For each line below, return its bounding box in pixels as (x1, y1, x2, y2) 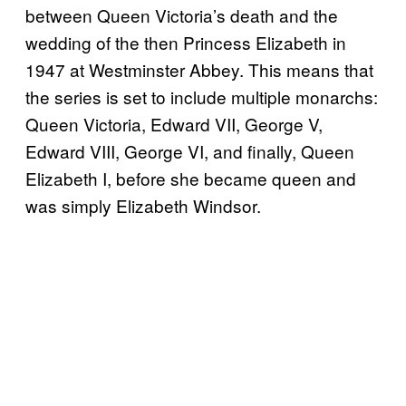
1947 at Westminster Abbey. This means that (25, 56, 373, 82)
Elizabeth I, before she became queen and (25, 165, 356, 190)
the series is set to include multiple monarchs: (25, 83, 378, 109)
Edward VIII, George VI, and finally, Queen (25, 138, 354, 163)
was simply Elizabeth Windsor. (25, 192, 261, 217)
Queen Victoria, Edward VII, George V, (25, 111, 323, 136)
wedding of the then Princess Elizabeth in (25, 29, 346, 54)
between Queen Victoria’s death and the (25, 2, 338, 27)
